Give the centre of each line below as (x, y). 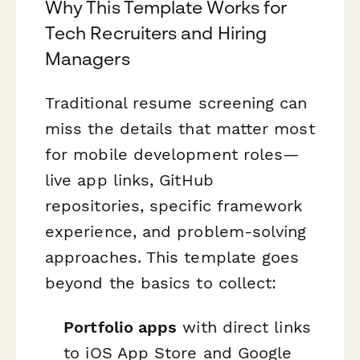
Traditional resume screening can (176, 102)
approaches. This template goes (172, 257)
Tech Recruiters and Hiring (156, 33)
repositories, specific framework (174, 205)
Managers (88, 58)
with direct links (244, 327)
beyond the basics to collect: (161, 282)
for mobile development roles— (172, 154)
